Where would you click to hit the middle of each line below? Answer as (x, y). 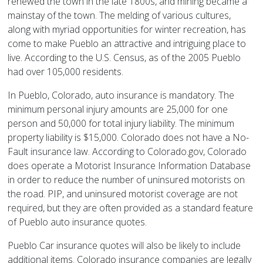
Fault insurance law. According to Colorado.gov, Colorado (127, 152)
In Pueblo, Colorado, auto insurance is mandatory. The (121, 95)
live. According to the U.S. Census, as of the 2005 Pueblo (124, 58)
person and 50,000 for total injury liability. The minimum (121, 124)
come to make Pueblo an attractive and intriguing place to (127, 44)
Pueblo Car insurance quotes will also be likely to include (124, 246)
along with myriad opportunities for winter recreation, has (127, 30)
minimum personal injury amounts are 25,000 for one (118, 109)
